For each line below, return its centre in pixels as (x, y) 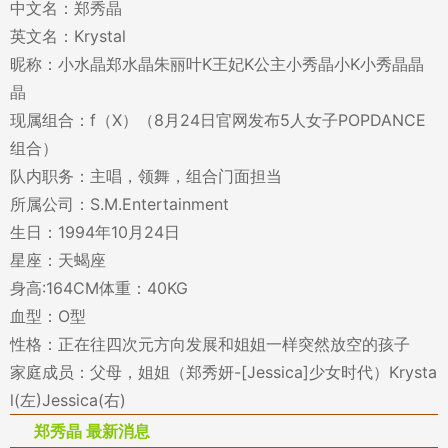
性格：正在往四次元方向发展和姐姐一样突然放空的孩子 (210, 344)
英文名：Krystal (68, 36)
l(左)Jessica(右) (68, 400)
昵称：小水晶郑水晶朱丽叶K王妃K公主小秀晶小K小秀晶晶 (217, 64)
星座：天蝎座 (58, 260)
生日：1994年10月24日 (95, 232)
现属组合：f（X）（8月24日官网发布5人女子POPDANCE (218, 120)
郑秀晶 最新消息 (92, 431)
